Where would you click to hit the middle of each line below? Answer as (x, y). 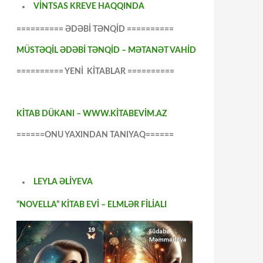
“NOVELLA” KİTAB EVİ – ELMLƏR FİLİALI (92, 205)
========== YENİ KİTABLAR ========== (95, 72)
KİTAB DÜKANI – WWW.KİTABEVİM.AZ (92, 114)
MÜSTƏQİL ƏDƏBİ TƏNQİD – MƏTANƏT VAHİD (106, 50)
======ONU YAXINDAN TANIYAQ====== (95, 135)
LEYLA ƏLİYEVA (63, 182)
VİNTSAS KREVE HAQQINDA (89, 6)
